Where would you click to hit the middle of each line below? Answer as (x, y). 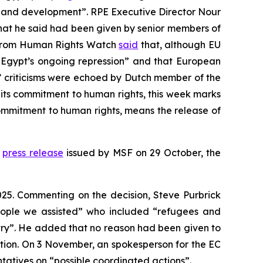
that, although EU (180, 45)
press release (33, 153)
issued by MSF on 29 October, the (142, 153)
